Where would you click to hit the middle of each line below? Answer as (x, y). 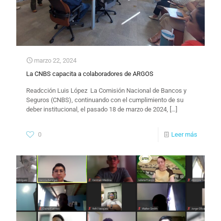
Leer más (184, 135)
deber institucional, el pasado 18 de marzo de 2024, (97, 110)
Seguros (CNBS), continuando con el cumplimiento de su (105, 100)
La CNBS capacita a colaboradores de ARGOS (90, 74)
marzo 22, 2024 (55, 61)
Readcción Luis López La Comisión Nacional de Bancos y (106, 91)
